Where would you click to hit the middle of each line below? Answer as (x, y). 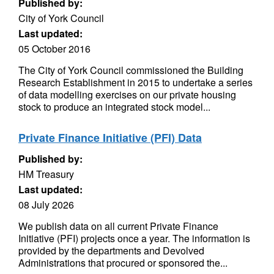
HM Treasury (46, 174)
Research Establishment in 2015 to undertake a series (135, 82)
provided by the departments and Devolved (111, 250)
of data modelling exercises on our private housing (127, 94)
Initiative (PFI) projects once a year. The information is (134, 238)
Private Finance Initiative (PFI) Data (110, 138)
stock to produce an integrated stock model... (114, 107)
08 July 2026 (46, 205)
